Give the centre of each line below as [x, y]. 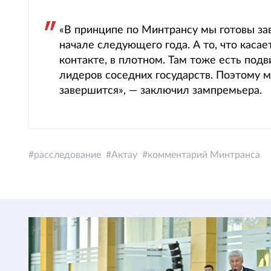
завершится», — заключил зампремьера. [161, 91]
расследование [67, 155]
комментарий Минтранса [204, 155]
